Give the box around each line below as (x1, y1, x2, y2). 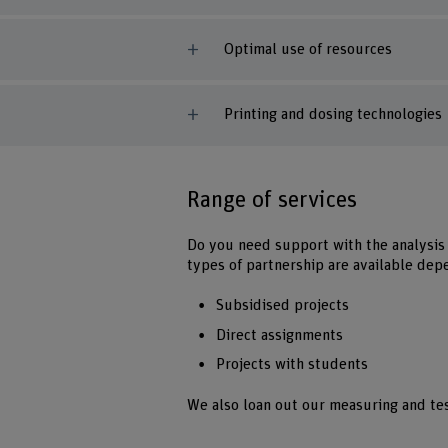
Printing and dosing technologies (223, 107, 442, 123)
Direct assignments (215, 327, 343, 343)
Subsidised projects (215, 298, 349, 314)
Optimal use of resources (223, 41, 392, 57)
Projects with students (215, 356, 368, 372)
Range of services (187, 187, 358, 212)
